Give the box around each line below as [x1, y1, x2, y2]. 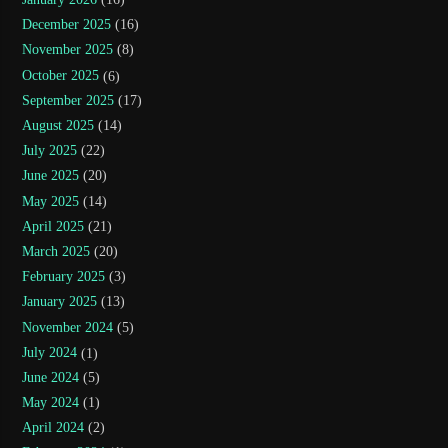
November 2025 [22, 42, 114, 58]
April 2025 [22, 218, 85, 234]
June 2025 [22, 168, 80, 184]
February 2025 [22, 269, 106, 285]
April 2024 [22, 420, 85, 436]
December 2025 [22, 17, 112, 33]
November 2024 [22, 319, 114, 335]
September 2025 [22, 92, 115, 108]
